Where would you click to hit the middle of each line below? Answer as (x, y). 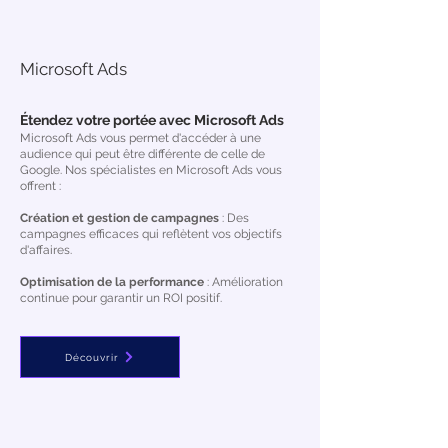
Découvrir (92, 357)
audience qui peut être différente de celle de (142, 154)
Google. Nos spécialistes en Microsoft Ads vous (151, 170)
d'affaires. (46, 250)
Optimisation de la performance (112, 282)
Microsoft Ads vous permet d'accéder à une (140, 138)
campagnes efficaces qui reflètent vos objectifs (151, 234)
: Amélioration (243, 282)
